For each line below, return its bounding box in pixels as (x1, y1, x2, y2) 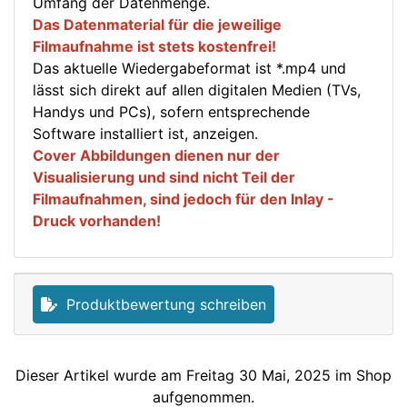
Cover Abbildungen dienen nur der (33, 146, 280, 165)
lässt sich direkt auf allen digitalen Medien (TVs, (33, 81, 361, 100)
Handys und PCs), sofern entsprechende (33, 103, 310, 122)
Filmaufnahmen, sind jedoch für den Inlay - (33, 190, 334, 209)
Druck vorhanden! (33, 212, 161, 231)
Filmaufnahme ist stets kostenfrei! (33, 37, 276, 56)
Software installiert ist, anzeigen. (33, 124, 258, 144)
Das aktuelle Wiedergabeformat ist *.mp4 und (33, 59, 346, 78)
